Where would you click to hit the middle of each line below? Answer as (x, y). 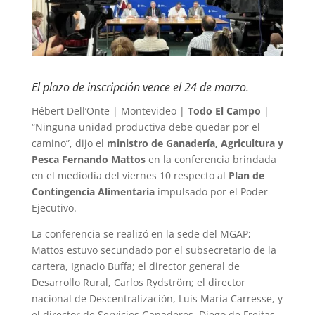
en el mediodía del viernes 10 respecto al (130, 175)
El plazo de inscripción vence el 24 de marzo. (140, 87)
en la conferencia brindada (211, 159)
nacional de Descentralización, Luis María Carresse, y (157, 298)
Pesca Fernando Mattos (88, 159)
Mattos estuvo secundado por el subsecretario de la (154, 250)
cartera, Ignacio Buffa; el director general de (135, 266)
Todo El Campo (224, 110)
